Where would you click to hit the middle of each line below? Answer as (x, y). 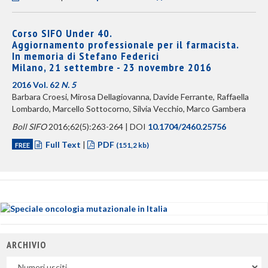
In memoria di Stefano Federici (86, 56)
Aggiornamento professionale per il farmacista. (126, 45)
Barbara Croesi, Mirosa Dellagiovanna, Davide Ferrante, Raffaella (130, 97)
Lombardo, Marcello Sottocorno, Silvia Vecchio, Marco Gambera (129, 109)
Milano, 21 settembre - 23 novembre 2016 (112, 67)
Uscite (19, 262)
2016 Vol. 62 (36, 85)
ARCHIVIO (26, 245)
